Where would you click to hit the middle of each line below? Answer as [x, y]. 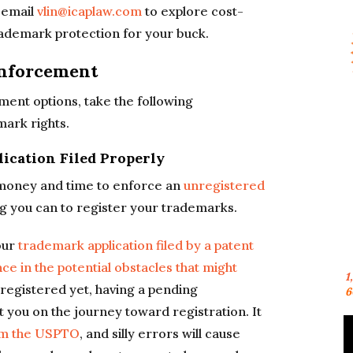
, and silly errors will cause [160, 333]
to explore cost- [193, 11]
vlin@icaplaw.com [89, 11]
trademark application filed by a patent [136, 245]
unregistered [224, 185]
